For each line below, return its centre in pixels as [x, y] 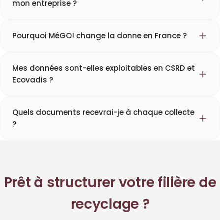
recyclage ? [110, 204]
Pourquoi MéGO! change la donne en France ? [99, 35]
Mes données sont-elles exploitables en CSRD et [104, 68]
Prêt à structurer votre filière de [110, 182]
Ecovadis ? [33, 80]
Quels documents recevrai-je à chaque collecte [103, 112]
